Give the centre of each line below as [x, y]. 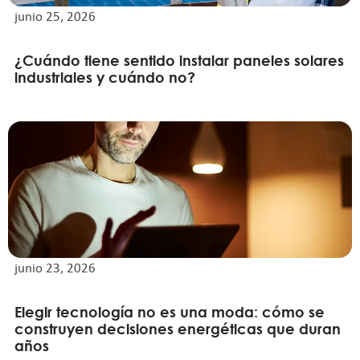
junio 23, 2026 [55, 267]
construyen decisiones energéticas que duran [178, 328]
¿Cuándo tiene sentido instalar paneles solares [179, 60]
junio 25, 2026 [55, 16]
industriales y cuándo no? [105, 77]
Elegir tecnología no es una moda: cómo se [170, 311]
